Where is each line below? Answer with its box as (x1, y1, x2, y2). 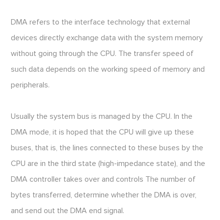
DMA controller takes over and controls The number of (11, 175, 196, 184)
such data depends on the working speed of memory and (11, 65, 205, 74)
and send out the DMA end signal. (11, 207, 125, 215)
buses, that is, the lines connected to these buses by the (11, 144, 204, 152)
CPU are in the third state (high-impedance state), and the (11, 160, 206, 168)
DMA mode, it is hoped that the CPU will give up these (11, 128, 194, 137)
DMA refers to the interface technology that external (11, 18, 191, 27)
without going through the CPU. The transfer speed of (11, 50, 194, 58)
